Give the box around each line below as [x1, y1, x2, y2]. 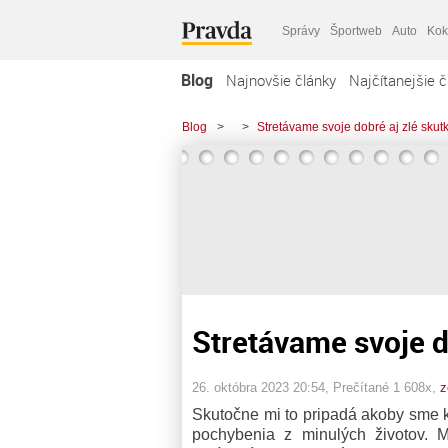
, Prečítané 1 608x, [325, 379, 440, 395]
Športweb [330, 23, 382, 38]
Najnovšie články [226, 70, 336, 90]
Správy [282, 23, 320, 38]
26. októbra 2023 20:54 [192, 379, 325, 395]
